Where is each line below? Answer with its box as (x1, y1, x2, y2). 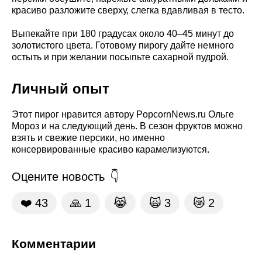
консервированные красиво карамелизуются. (12, 144, 209, 154)
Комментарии (12, 237, 96, 251)
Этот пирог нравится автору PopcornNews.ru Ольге (12, 109, 234, 119)
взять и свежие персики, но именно (12, 132, 165, 143)
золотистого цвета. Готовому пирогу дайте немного (12, 40, 234, 50)
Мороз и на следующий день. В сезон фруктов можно (12, 120, 243, 131)
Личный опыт (12, 80, 109, 96)
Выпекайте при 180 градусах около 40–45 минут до (12, 28, 234, 39)
